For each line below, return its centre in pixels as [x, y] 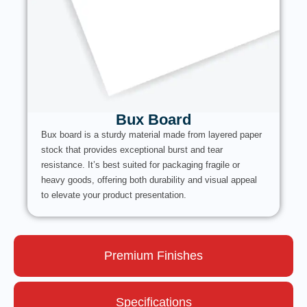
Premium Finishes [153, 256]
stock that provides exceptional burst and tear [132, 150]
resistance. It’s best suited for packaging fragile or [140, 165]
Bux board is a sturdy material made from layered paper [151, 135]
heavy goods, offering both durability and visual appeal [149, 180]
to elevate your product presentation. [114, 195]
